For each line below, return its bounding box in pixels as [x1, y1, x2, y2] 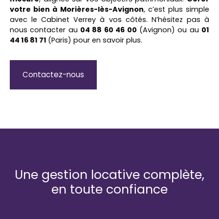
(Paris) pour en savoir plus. [48, 35, 142, 45]
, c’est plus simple [143, 4, 209, 14]
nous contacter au [10, 24, 81, 35]
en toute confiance [51, 180, 168, 198]
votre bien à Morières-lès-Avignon [10, 4, 144, 14]
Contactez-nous [22, 69, 84, 80]
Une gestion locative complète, [15, 166, 204, 183]
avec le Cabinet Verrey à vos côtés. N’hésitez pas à [10, 14, 209, 24]
